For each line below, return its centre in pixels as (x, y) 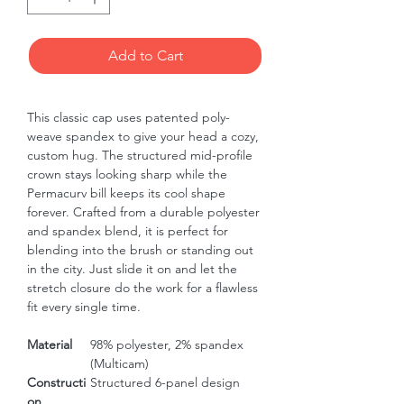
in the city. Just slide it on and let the (132, 269)
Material (50, 344)
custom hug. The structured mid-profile (140, 155)
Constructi (56, 382)
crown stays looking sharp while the (127, 174)
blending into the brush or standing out (140, 250)
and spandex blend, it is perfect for (128, 231)
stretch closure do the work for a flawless (142, 288)
